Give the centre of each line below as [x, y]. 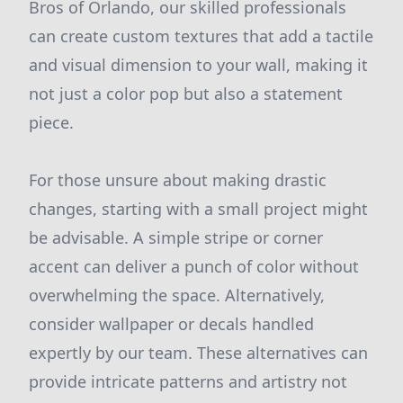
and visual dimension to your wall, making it [198, 65]
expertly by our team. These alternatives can [198, 353]
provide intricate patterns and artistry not [188, 381]
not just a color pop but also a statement [186, 94]
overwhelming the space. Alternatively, [177, 295]
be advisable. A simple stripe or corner [176, 237]
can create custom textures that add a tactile [201, 36]
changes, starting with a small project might [198, 209]
